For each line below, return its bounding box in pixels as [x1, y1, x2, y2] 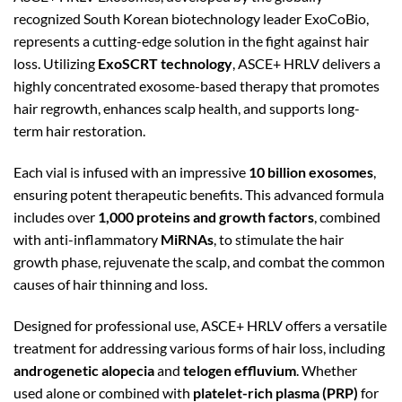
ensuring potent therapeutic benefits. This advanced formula [13, 185, 384, 203]
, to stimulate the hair [214, 230, 344, 248]
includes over [13, 207, 98, 225]
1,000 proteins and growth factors [98, 207, 314, 225]
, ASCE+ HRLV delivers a [232, 54, 380, 72]
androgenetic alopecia [13, 361, 154, 379]
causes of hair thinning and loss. [13, 275, 207, 293]
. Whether [296, 361, 357, 379]
